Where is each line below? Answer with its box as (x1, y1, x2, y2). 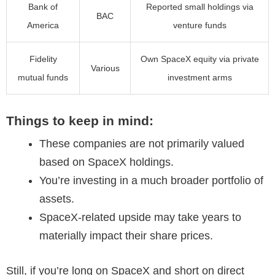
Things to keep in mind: (6, 114, 153, 128)
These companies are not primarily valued (39, 137, 244, 150)
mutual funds (18, 72, 68, 83)
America (27, 20, 59, 31)
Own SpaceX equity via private (140, 54, 259, 64)
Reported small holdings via (145, 2, 254, 12)
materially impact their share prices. (39, 229, 213, 242)
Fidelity (29, 54, 57, 64)
